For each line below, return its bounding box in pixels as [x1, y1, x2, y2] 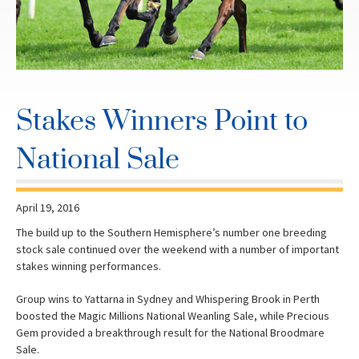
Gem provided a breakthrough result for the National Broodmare [16, 325, 325, 340]
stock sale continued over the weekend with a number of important [16, 241, 339, 256]
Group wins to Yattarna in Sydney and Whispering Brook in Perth [16, 291, 320, 306]
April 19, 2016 [16, 200, 79, 215]
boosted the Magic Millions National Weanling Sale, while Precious [16, 308, 329, 323]
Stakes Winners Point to [16, 103, 308, 139]
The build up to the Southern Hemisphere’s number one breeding [16, 224, 327, 240]
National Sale [16, 142, 179, 178]
